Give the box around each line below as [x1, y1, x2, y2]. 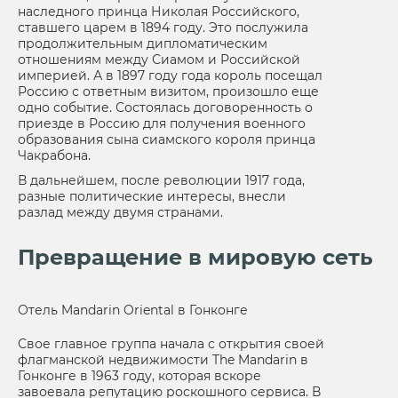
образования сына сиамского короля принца [18, 131, 315, 147]
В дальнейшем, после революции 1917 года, [18, 172, 305, 188]
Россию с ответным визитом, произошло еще [18, 84, 319, 99]
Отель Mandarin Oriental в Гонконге [18, 302, 248, 318]
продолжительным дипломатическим [18, 36, 267, 52]
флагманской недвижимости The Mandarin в [18, 352, 308, 368]
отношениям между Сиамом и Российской [18, 52, 300, 68]
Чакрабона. [18, 147, 91, 163]
